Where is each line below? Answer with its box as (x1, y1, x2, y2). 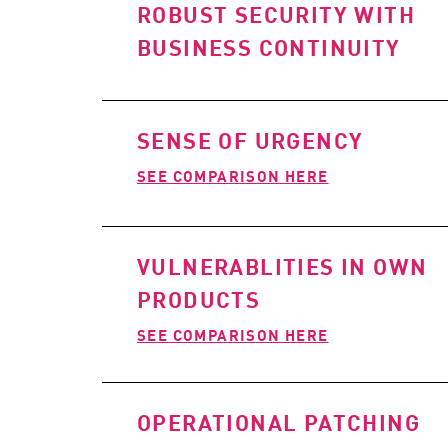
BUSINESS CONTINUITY (137, 31, 401, 63)
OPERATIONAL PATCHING (137, 406, 420, 438)
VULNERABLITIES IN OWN (137, 250, 428, 282)
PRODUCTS (137, 283, 261, 315)
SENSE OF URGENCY (137, 124, 364, 156)
